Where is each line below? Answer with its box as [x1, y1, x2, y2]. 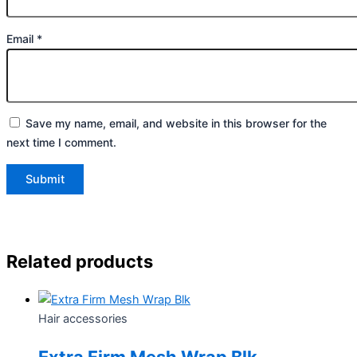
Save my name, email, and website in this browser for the [25, 116, 327, 131]
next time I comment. [6, 135, 116, 150]
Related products [6, 250, 153, 272]
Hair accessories [38, 311, 127, 326]
